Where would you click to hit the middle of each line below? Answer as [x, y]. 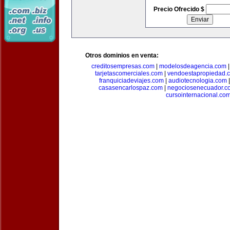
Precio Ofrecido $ [179, 9]
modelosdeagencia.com [193, 66]
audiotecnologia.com [197, 81]
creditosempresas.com [123, 66]
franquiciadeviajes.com [131, 81]
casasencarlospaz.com [130, 88]
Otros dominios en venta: [122, 55]
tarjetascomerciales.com [129, 73]
